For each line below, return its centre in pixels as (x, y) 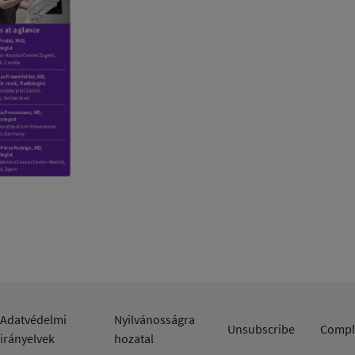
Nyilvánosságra (154, 320)
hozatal (134, 339)
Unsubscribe (261, 329)
